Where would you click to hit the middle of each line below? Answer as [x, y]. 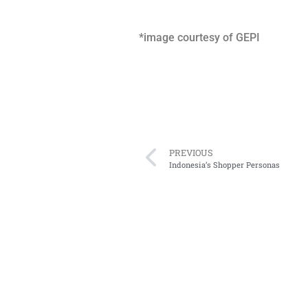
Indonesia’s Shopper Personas [224, 164]
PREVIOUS [191, 152]
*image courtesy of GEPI [199, 37]
